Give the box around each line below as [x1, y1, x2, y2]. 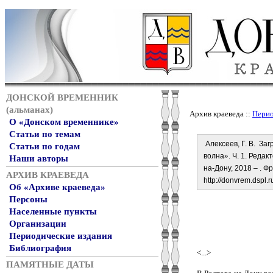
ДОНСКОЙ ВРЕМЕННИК [6, 93, 118, 102]
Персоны [9, 194, 48, 204]
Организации [9, 219, 66, 229]
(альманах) [6, 105, 53, 115]
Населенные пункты [9, 207, 97, 216]
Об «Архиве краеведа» [9, 182, 105, 192]
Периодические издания [9, 231, 112, 241]
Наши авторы [9, 154, 68, 163]
